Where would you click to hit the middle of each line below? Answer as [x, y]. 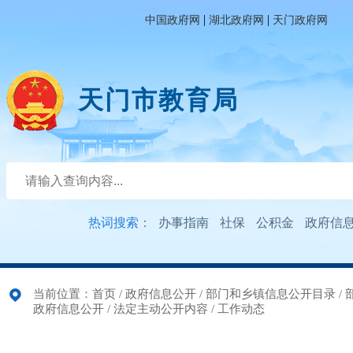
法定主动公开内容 [161, 309]
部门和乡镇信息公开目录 [271, 294]
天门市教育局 [158, 100]
